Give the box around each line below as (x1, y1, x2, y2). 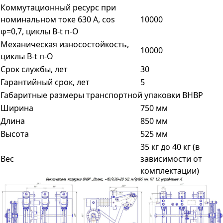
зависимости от (140, 153, 202, 164)
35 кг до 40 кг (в (140, 141, 200, 152)
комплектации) (140, 165, 199, 176)
